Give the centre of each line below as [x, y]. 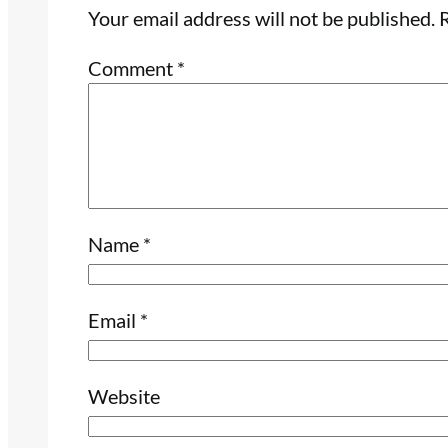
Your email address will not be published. [261, 18]
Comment [132, 68]
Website [124, 396]
